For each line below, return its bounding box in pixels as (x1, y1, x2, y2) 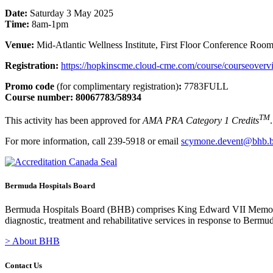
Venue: (5, 39, 34, 50)
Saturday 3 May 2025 (27, 7, 113, 18)
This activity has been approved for (5, 115, 143, 126)
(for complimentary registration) (54, 80, 179, 91)
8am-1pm (29, 18, 68, 29)
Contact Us (5, 260, 42, 270)
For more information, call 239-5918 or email (5, 136, 181, 147)
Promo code (5, 80, 54, 91)
